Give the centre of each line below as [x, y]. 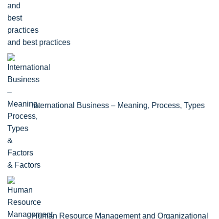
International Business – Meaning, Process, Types [118, 106]
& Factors [24, 165]
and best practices [39, 43]
